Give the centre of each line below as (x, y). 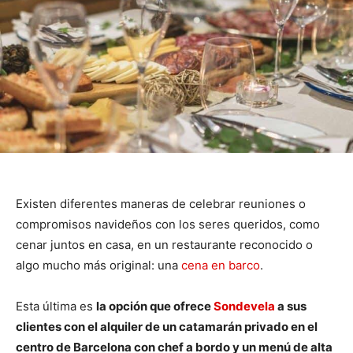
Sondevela (244, 306)
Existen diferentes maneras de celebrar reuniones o (161, 203)
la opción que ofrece (155, 306)
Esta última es (56, 306)
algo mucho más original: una (98, 265)
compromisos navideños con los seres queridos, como (168, 224)
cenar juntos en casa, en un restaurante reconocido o (164, 244)
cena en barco (221, 265)
